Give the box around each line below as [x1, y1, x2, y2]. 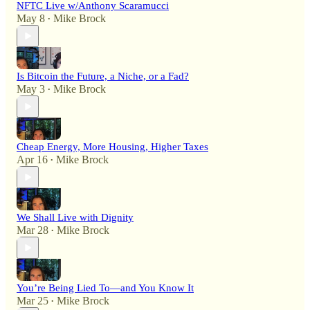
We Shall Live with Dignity [17, 212, 134, 224]
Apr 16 [17, 154, 48, 166]
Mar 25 [17, 295, 48, 307]
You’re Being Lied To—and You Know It [17, 282, 194, 294]
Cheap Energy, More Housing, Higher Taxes [17, 141, 208, 153]
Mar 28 [17, 224, 48, 237]
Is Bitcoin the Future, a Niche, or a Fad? [17, 71, 189, 82]
